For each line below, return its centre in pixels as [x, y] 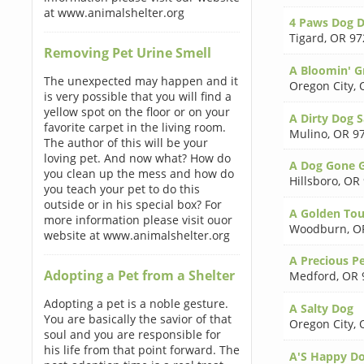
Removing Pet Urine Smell [127, 53]
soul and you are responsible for [132, 334]
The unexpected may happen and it [141, 81]
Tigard [306, 38]
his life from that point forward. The [141, 350]
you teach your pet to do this [121, 189]
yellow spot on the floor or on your [136, 112]
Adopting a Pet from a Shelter [139, 275]
